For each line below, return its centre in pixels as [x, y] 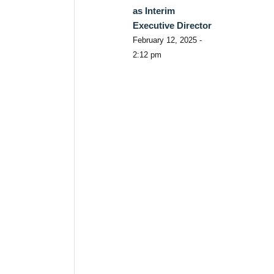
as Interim [154, 10]
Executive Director [172, 25]
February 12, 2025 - [167, 40]
